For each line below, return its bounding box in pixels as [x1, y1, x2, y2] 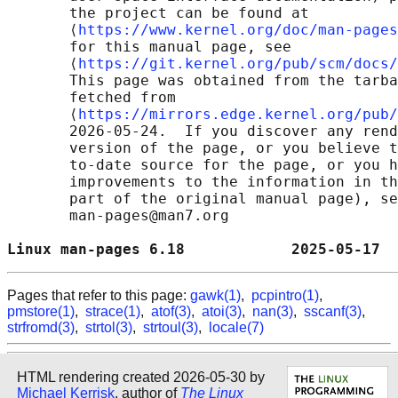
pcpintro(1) [251, 288, 319, 304]
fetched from [7, 89, 176, 107]
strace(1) [85, 304, 140, 320]
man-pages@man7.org [7, 207, 229, 225]
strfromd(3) [7, 320, 75, 336]
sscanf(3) [304, 304, 362, 320]
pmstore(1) [7, 304, 75, 320]
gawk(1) [190, 288, 241, 304]
